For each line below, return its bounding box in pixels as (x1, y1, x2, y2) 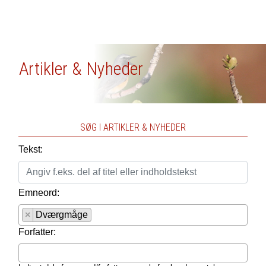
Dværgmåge (35, 210, 88, 220)
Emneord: (18, 188, 59, 198)
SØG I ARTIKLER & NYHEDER (80, 122, 186, 133)
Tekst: (18, 144, 43, 154)
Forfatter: (18, 227, 56, 237)
